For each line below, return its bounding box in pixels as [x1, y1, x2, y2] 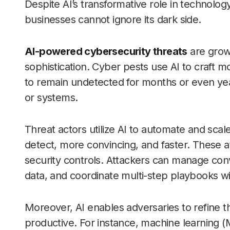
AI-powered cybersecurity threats [25, 45, 187, 58]
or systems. [25, 91, 84, 104]
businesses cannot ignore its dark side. [25, 13, 207, 26]
